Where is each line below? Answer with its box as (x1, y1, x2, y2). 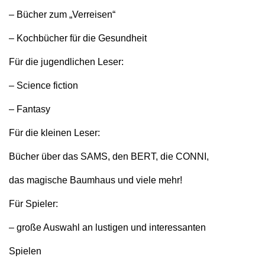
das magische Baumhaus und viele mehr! (9, 175, 182, 185)
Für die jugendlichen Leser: (9, 57, 124, 67)
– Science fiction (9, 80, 78, 91)
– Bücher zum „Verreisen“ (9, 9, 115, 20)
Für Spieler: (9, 199, 58, 209)
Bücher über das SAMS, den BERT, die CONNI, (9, 151, 209, 161)
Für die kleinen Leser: (9, 128, 100, 138)
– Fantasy (9, 104, 50, 114)
